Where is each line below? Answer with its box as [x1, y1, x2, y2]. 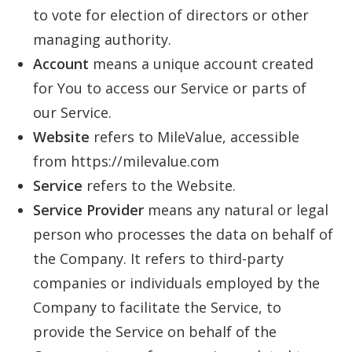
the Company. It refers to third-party [33, 249, 284, 268]
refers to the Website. [82, 176, 236, 195]
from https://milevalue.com [33, 152, 219, 170]
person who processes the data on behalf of [33, 225, 333, 244]
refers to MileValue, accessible [90, 127, 299, 146]
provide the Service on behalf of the [33, 322, 277, 341]
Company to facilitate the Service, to [33, 298, 281, 317]
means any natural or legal [144, 200, 328, 219]
